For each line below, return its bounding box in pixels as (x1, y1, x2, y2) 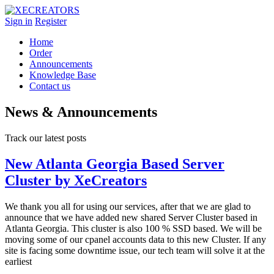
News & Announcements (5, 103, 157, 120)
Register (35, 16, 67, 26)
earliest (5, 256, 32, 267)
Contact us (29, 81, 70, 91)
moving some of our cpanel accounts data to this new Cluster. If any (5, 234, 266, 245)
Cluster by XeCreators (5, 172, 147, 188)
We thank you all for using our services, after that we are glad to (5, 201, 251, 212)
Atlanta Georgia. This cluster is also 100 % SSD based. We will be (5, 223, 262, 234)
